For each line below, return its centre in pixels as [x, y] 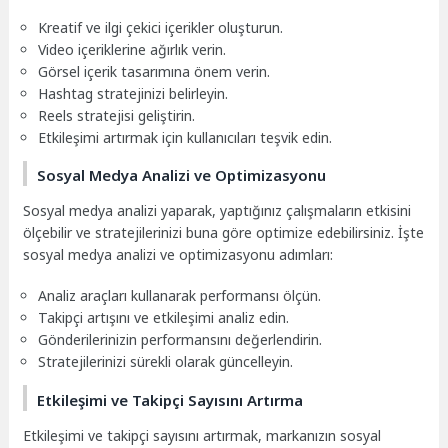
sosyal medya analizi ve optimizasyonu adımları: [178, 255]
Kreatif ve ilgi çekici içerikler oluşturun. [161, 27]
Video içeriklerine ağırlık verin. [132, 49]
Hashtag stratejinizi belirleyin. [133, 93]
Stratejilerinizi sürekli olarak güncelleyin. [166, 362]
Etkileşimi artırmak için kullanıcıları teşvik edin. [185, 137]
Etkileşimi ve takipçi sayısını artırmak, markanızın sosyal [202, 435]
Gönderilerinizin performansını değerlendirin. [180, 340]
